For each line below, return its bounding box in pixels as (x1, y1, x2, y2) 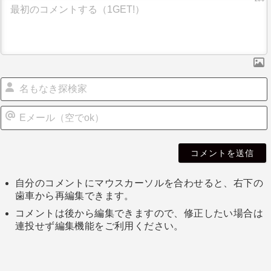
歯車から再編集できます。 (15, 190, 134, 201)
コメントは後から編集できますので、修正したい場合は (15, 207, 263, 218)
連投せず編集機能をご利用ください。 (15, 220, 184, 231)
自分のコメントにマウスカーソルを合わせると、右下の (15, 177, 263, 188)
